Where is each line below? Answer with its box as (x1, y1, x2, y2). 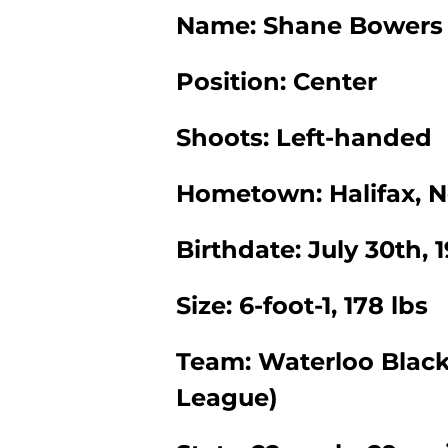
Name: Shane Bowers (176, 11, 443, 41)
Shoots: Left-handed (176, 123, 432, 153)
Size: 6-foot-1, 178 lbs (176, 291, 428, 321)
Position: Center (176, 67, 377, 97)
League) (176, 383, 278, 413)
